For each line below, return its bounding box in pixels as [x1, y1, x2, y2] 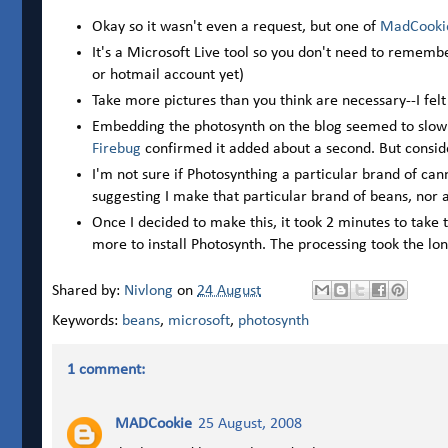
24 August [197, 282, 261, 299]
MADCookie [115, 416, 192, 433]
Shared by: [52, 282, 124, 299]
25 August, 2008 [198, 416, 302, 433]
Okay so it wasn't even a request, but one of [92, 19, 380, 36]
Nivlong [124, 282, 173, 299]
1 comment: [67, 362, 145, 379]
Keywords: [52, 313, 122, 330]
